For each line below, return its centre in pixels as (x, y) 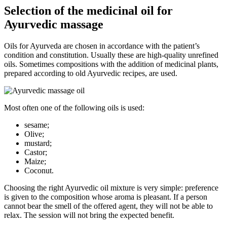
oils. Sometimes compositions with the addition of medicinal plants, (111, 64)
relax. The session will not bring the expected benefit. (89, 215)
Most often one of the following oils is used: (74, 108)
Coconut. (39, 171)
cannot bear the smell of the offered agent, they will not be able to (108, 206)
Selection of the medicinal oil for (88, 11)
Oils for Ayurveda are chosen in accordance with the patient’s (102, 46)
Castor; (36, 153)
